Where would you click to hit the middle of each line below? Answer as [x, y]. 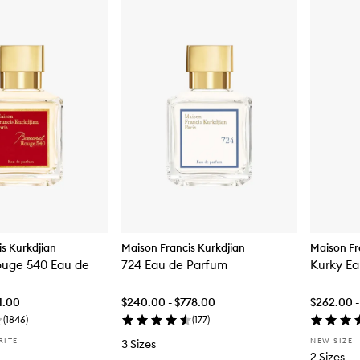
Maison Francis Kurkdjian [183, 247]
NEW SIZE [331, 340]
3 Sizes [139, 344]
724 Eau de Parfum [174, 264]
